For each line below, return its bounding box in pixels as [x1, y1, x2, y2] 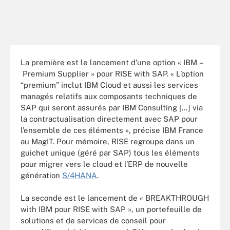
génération [21, 170, 62, 180]
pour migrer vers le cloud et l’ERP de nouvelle [21, 159, 188, 168]
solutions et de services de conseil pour [21, 216, 166, 225]
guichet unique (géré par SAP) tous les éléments [21, 148, 200, 157]
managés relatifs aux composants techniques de [21, 91, 197, 101]
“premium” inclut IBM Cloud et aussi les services [21, 80, 198, 89]
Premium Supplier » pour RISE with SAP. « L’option [21, 69, 204, 78]
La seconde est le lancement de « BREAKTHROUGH [21, 194, 209, 202]
